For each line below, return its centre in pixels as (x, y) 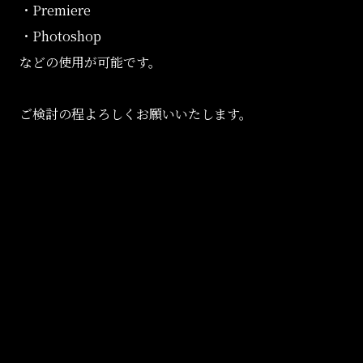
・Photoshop (60, 36)
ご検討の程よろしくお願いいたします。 (136, 114)
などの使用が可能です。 (90, 62)
